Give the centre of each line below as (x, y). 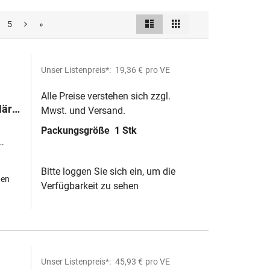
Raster (193, 20)
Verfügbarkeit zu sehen (90, 186)
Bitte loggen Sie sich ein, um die (108, 171)
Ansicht (174, 24)
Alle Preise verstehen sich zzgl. (106, 96)
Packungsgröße (77, 130)
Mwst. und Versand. (83, 111)
